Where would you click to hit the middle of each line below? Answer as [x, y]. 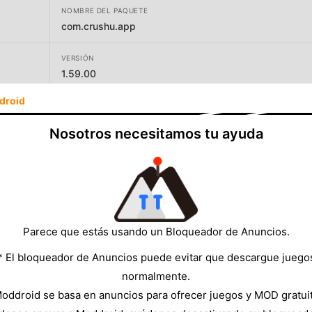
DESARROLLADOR [94, 105]
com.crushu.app [98, 26]
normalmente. [156, 276]
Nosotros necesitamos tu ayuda [156, 133]
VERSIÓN [78, 57]
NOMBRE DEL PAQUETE [104, 10]
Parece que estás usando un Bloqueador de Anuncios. [156, 231]
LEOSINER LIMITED [105, 120]
